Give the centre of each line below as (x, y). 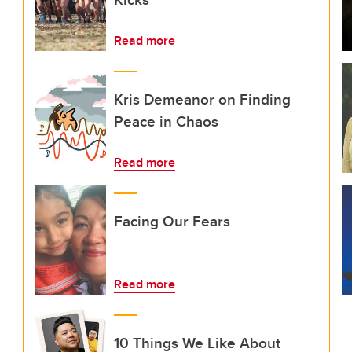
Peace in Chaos (166, 121)
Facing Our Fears (172, 221)
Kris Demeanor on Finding (202, 99)
